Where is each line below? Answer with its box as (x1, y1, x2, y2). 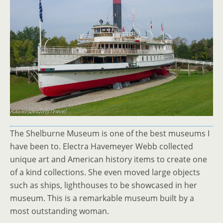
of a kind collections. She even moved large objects (10, 167, 200, 178)
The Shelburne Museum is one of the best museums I (10, 128, 210, 139)
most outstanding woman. (10, 206, 109, 217)
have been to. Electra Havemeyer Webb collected (10, 141, 193, 152)
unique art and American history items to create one (10, 154, 207, 165)
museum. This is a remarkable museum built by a (10, 193, 194, 204)
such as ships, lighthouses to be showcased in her (10, 180, 197, 191)
